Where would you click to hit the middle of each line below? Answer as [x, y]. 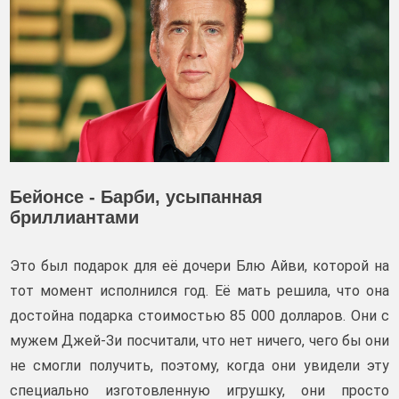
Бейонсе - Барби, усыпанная [136, 197]
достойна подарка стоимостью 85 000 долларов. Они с [199, 316]
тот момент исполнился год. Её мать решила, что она [199, 291]
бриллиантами [74, 218]
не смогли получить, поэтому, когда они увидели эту [199, 366]
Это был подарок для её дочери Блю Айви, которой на [199, 266]
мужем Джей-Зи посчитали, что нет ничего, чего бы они [199, 341]
